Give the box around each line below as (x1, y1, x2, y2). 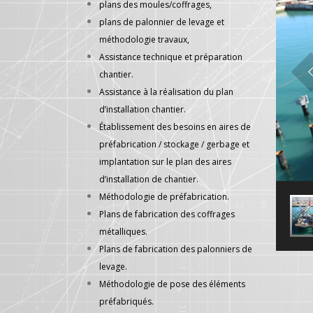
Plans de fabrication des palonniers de (99, 243, 252, 255)
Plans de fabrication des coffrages (99, 208, 235, 220)
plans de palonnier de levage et (99, 16, 224, 28)
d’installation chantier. (99, 103, 186, 115)
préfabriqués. (99, 296, 154, 307)
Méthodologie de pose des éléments (99, 278, 245, 290)
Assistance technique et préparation (99, 51, 242, 63)
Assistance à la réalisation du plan (99, 86, 233, 98)
